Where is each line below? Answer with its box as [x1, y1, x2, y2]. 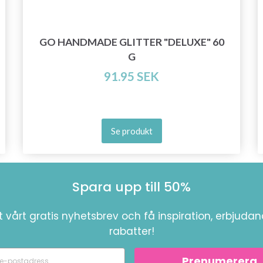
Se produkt [110, 126, 153, 137]
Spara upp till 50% [72, 178, 191, 197]
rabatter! [109, 224, 154, 239]
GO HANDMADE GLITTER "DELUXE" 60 [39, 36, 224, 49]
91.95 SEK [104, 69, 159, 84]
